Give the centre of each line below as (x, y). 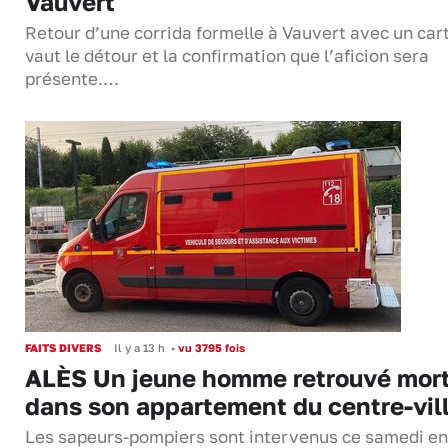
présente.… (72, 79)
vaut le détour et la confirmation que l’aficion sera (227, 56)
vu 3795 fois (210, 348)
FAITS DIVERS (63, 348)
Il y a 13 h (139, 348)
